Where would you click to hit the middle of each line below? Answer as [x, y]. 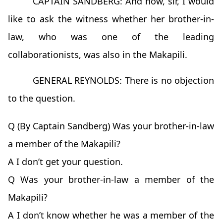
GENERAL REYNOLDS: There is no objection [123, 81]
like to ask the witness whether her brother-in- [111, 19]
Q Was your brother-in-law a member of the [111, 180]
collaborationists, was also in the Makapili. [98, 55]
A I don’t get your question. [65, 162]
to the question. [42, 98]
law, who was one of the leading [111, 37]
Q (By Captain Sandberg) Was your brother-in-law [111, 126]
